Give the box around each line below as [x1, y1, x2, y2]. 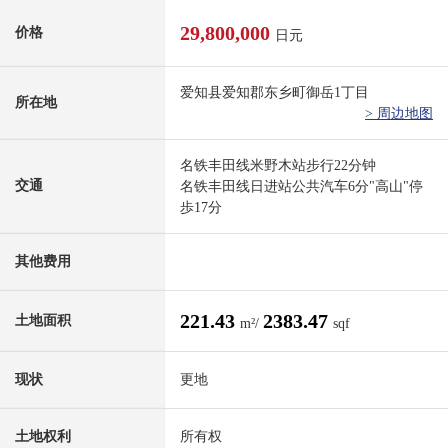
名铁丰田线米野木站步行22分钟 [180, 158, 376, 174]
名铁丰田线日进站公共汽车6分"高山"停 [180, 179, 423, 195]
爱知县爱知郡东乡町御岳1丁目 [180, 85, 369, 101]
